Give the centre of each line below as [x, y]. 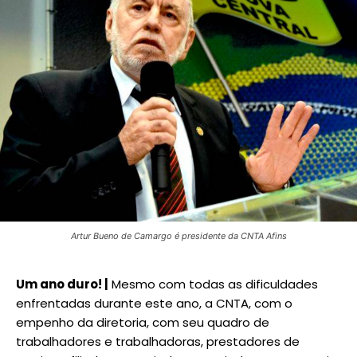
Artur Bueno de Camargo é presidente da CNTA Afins [178, 235]
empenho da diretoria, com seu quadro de [143, 322]
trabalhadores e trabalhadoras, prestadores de [158, 341]
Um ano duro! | [62, 284]
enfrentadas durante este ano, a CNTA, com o [154, 303]
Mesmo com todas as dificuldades [213, 284]
